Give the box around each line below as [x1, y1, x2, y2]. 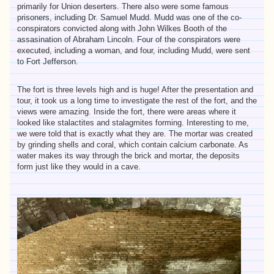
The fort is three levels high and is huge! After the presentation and [17, 84, 253, 94]
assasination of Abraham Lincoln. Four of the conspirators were [17, 34, 240, 44]
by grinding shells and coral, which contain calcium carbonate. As [17, 139, 248, 149]
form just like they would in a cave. [17, 161, 141, 171]
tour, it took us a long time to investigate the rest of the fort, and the [17, 95, 257, 105]
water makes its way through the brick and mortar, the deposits [17, 150, 240, 160]
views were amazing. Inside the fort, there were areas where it [17, 106, 236, 116]
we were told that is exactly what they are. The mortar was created [17, 128, 253, 138]
